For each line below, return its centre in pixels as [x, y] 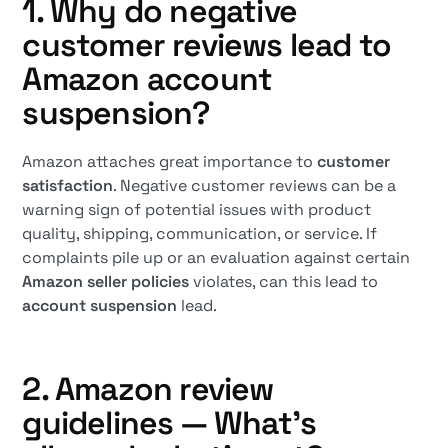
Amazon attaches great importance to [170, 161]
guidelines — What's [169, 423]
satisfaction [68, 185]
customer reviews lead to [207, 45]
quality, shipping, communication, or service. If [200, 233]
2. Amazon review [148, 389]
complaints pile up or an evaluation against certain [216, 257]
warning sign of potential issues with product [197, 209]
